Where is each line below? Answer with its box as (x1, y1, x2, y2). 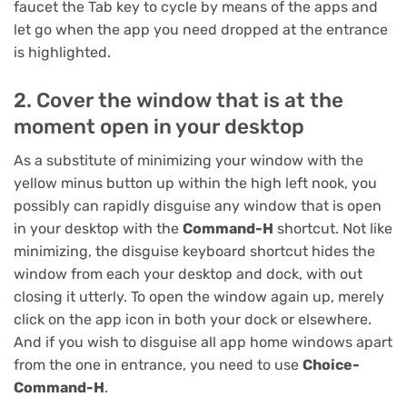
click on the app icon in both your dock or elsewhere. (14, 310, 372, 328)
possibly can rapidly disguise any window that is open (14, 196, 382, 214)
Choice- (303, 355, 360, 373)
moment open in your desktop (14, 114, 304, 139)
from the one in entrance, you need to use (14, 355, 303, 373)
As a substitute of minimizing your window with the (14, 151, 363, 169)
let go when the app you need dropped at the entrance (14, 21, 388, 39)
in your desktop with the (14, 219, 183, 237)
